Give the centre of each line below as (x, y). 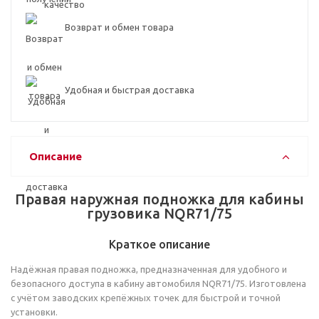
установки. (34, 312)
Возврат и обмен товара (119, 27)
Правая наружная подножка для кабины (159, 199)
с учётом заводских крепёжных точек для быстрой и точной (146, 297)
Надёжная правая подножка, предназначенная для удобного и (149, 269)
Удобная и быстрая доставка (130, 89)
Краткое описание (159, 244)
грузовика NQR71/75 (159, 213)
